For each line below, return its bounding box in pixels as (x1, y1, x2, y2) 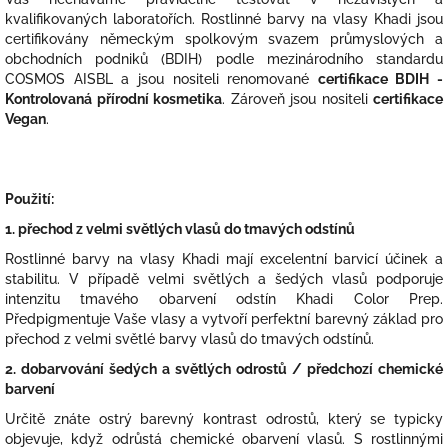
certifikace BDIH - (317, 70, 443, 87)
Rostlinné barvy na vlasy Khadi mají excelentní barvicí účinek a (5, 250, 443, 267)
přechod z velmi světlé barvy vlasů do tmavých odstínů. (5, 330, 378, 347)
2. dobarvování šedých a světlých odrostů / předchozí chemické (5, 360, 443, 377)
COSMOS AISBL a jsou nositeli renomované (5, 70, 318, 87)
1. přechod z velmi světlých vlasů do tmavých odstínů (5, 220, 355, 237)
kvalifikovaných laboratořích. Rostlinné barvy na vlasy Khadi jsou (5, 10, 443, 27)
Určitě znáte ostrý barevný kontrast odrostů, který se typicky (5, 410, 443, 427)
